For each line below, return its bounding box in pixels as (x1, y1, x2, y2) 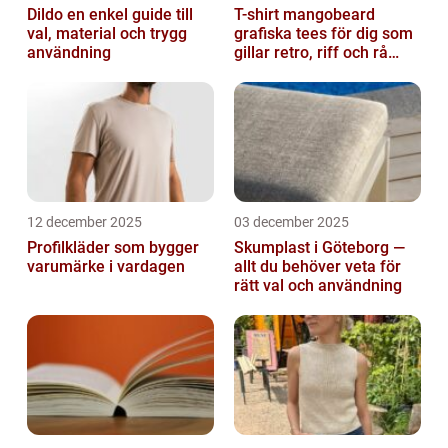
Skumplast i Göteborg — (234, 238, 405, 258)
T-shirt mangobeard (234, 5, 375, 25)
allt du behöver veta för (234, 257, 401, 277)
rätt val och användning (234, 276, 402, 296)
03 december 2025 (234, 214, 349, 231)
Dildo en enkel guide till (27, 5, 67, 25)
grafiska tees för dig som (234, 24, 413, 44)
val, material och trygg (27, 24, 187, 44)
